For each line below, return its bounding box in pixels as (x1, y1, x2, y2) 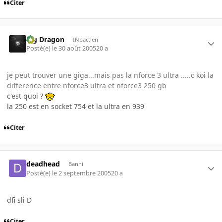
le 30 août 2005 (52, 44, 97, 53)
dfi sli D (7, 195, 32, 205)
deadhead (26, 159, 60, 169)
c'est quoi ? (7, 91, 45, 101)
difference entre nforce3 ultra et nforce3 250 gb (7, 81, 166, 91)
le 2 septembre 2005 (52, 168, 111, 177)
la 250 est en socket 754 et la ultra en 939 (7, 102, 144, 111)
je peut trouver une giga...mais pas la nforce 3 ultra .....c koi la (7, 70, 214, 80)
